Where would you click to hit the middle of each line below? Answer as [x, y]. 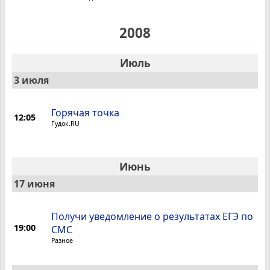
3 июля [31, 80]
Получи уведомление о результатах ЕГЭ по [152, 217]
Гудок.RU [66, 124]
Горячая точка [86, 113]
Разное [62, 241]
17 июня [34, 184]
